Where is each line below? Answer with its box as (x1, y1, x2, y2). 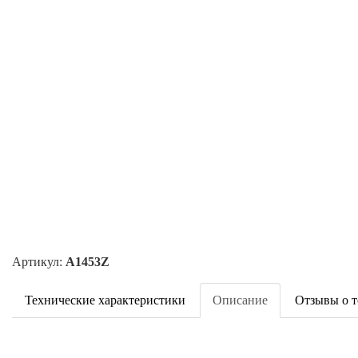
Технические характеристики (25, 293, 185, 307)
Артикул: (12, 255, 66, 268)
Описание (213, 293, 268, 307)
